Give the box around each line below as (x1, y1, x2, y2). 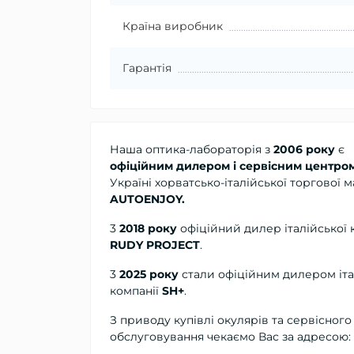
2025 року (119, 266, 179, 281)
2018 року (119, 220, 177, 235)
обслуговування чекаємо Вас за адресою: (110, 329, 351, 344)
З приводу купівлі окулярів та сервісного (110, 312, 352, 327)
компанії (110, 283, 162, 298)
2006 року (273, 141, 335, 156)
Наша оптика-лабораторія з (110, 141, 273, 156)
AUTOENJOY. (110, 191, 185, 206)
